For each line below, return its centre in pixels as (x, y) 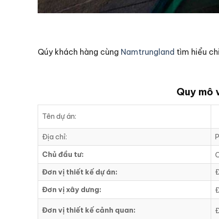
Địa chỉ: (55, 137)
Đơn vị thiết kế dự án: (80, 172)
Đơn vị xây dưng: (72, 190)
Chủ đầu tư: (63, 155)
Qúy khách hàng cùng (79, 52)
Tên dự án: (59, 117)
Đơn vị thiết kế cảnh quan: (89, 210)
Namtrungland (148, 52)
